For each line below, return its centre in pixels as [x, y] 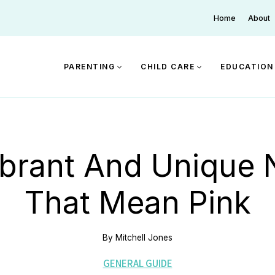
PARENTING [89, 66]
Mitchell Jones [144, 237]
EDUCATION [247, 66]
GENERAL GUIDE [137, 263]
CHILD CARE [168, 66]
